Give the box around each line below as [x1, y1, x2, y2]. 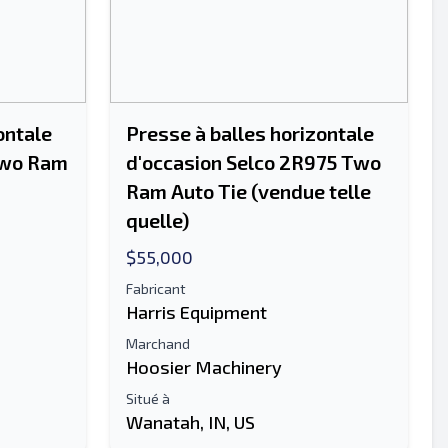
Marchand [126, 335, 190, 352]
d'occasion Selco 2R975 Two [126, 150, 381, 174]
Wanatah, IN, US [126, 411, 255, 433]
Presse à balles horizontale [126, 121, 374, 145]
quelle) [126, 208, 189, 232]
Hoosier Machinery [126, 356, 282, 378]
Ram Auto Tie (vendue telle [126, 179, 371, 203]
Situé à [126, 390, 170, 407]
